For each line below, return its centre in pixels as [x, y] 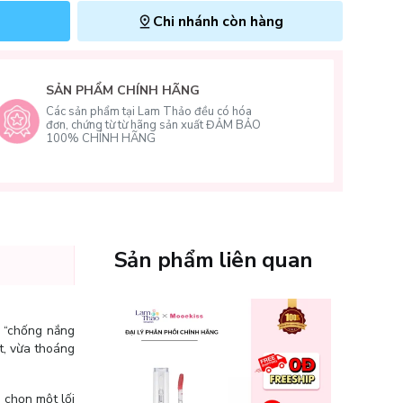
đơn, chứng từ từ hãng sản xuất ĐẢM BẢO [154, 125]
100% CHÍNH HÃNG [101, 139]
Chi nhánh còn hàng [219, 21]
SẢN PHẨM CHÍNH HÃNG [123, 90]
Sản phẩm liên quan [213, 260]
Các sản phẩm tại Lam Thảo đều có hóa [149, 112]
